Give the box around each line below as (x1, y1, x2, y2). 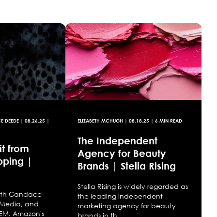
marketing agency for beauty (77, 201, 176, 210)
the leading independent (77, 192, 163, 201)
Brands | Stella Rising (77, 160, 176, 172)
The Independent (77, 135, 157, 147)
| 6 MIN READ (149, 118, 182, 124)
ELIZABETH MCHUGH (77, 118, 123, 124)
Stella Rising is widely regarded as (77, 182, 188, 191)
